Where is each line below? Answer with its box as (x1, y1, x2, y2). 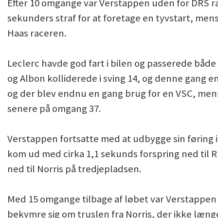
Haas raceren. (7, 26, 67, 39)
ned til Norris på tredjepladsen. (7, 162, 142, 175)
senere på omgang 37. (7, 102, 101, 115)
